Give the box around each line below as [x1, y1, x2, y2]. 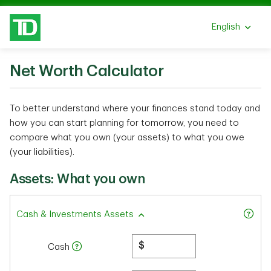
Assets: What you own [10, 172, 145, 186]
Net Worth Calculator [10, 64, 163, 79]
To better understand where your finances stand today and [10, 104, 260, 113]
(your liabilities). [10, 148, 74, 157]
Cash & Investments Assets [16, 210, 134, 219]
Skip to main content [135, 2, 223, 11]
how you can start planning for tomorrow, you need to [10, 119, 239, 128]
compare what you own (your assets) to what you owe [10, 133, 244, 142]
